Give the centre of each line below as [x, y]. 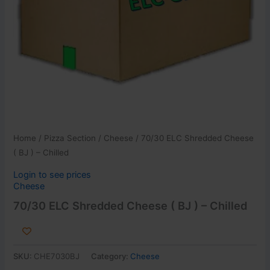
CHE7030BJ [57, 256]
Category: [111, 256]
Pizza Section [70, 138]
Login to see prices [52, 175]
